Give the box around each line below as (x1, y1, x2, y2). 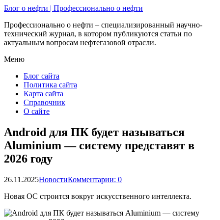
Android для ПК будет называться (4, 125, 185, 138)
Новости (39, 175, 68, 184)
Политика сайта (24, 81, 77, 89)
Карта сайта (24, 89, 63, 98)
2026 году (4, 152, 53, 165)
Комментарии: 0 (68, 175, 122, 184)
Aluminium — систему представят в (4, 138, 194, 152)
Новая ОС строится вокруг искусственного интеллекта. (4, 192, 192, 200)
